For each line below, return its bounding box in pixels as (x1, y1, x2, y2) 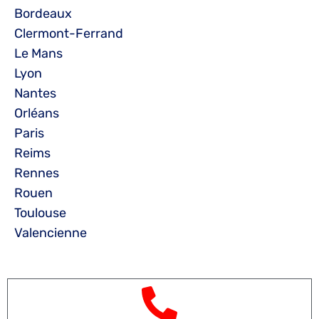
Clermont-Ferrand (14, 25, 123, 41)
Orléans (14, 105, 59, 121)
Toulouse (14, 204, 66, 221)
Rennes (14, 164, 59, 181)
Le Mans (14, 45, 63, 61)
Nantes (14, 85, 56, 101)
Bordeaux (14, 5, 72, 21)
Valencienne (14, 224, 87, 241)
